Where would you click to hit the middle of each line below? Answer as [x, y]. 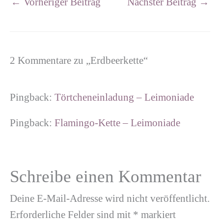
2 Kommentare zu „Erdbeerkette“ [79, 61]
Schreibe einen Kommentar [106, 176]
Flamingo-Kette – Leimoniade [117, 123]
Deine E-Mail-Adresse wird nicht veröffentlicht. [110, 198]
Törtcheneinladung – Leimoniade [124, 97]
